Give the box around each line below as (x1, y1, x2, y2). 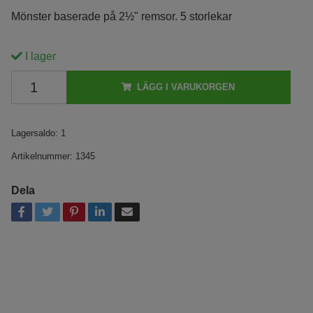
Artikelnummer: (10, 151, 73, 161)
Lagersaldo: (10, 128, 58, 138)
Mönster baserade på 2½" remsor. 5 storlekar (10, 10, 232, 22)
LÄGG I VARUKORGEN (137, 82, 235, 92)
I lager (22, 50, 56, 62)
